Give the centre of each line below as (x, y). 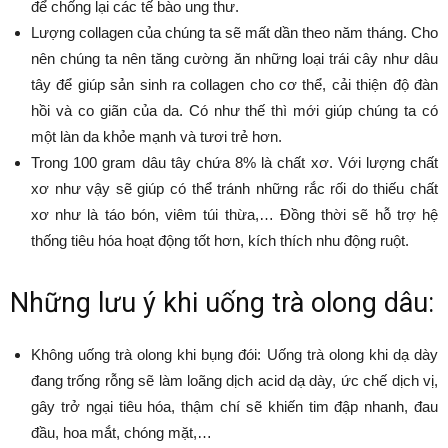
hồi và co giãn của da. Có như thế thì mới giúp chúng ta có (234, 110)
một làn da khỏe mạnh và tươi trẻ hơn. (156, 136)
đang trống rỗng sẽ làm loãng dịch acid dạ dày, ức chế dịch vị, (234, 380)
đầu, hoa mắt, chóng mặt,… (121, 432)
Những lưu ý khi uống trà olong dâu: (222, 302)
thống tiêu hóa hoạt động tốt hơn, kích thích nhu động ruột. (220, 240)
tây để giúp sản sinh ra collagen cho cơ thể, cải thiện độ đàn (234, 84)
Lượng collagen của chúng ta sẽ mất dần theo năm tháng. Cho (234, 32)
